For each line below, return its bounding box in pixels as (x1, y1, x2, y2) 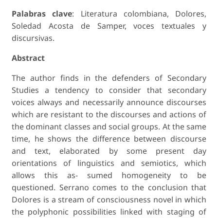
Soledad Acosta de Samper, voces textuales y (12, 20, 206, 32)
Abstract (12, 53, 45, 64)
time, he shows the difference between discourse (12, 133, 206, 145)
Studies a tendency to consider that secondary (12, 85, 206, 96)
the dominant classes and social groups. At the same (12, 121, 206, 132)
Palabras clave (12, 8, 73, 19)
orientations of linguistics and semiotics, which (12, 158, 206, 169)
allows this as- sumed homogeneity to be (12, 170, 206, 181)
